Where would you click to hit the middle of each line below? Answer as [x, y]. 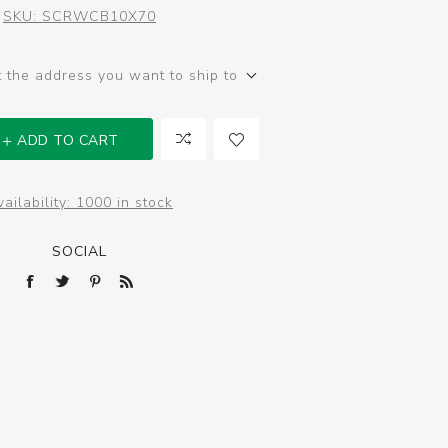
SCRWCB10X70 [98, 16]
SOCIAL [79, 251]
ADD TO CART [68, 141]
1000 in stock [124, 202]
